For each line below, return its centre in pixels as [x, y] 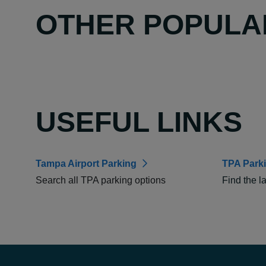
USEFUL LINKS [139, 122]
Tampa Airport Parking [86, 164]
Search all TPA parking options [101, 180]
